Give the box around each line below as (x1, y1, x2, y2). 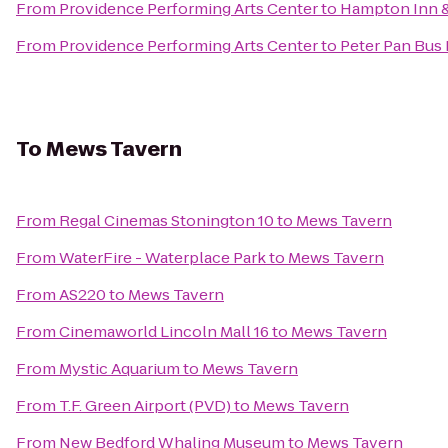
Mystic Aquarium (59, 358, 180, 379)
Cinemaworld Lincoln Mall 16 (59, 321, 269, 342)
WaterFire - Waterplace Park (59, 247, 266, 268)
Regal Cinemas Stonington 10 (59, 210, 274, 231)
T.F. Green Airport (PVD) (59, 395, 231, 416)
